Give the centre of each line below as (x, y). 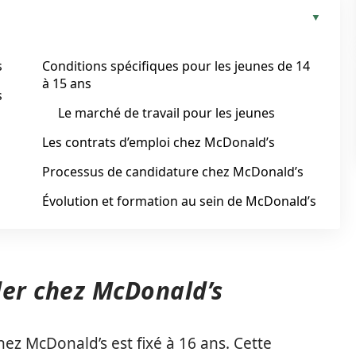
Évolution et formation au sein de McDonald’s (179, 201)
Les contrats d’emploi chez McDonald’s (159, 142)
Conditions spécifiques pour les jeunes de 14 (176, 66)
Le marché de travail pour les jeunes (166, 113)
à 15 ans (67, 83)
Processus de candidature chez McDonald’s (173, 172)
